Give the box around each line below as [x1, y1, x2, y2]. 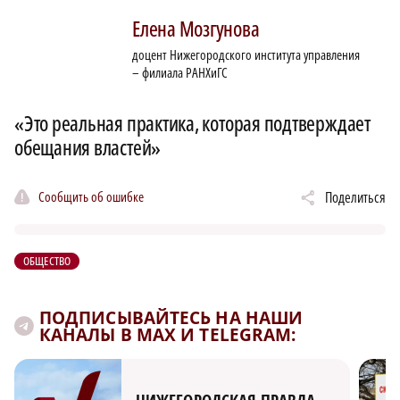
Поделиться [325, 187, 386, 208]
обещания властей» [14, 133, 162, 162]
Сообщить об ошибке [38, 187, 144, 205]
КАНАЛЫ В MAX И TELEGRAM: [39, 323, 296, 347]
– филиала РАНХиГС [132, 63, 228, 82]
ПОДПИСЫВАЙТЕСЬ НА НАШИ [39, 306, 304, 330]
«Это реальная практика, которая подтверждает [14, 109, 371, 138]
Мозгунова [175, 14, 260, 44]
